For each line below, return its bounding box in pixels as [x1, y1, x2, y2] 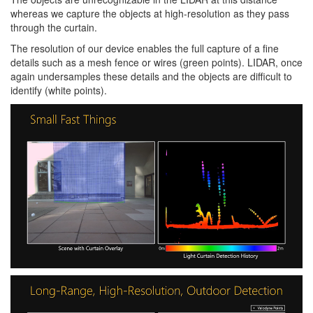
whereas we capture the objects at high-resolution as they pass [10, 6, 289, 20]
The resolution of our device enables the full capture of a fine [10, 41, 279, 55]
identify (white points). [10, 82, 107, 97]
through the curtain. [10, 20, 97, 34]
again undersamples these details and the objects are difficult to [10, 68, 292, 83]
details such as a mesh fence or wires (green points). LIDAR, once [10, 54, 303, 69]
